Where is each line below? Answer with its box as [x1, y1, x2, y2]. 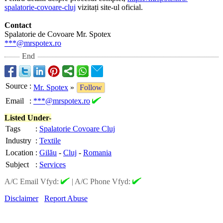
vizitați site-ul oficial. [76, 3, 143, 11]
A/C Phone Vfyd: [75, 177, 132, 186]
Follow [80, 83, 102, 92]
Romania [83, 148, 111, 157]
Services [39, 160, 66, 169]
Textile [39, 136, 61, 145]
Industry [5, 136, 31, 145]
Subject [5, 160, 29, 169]
